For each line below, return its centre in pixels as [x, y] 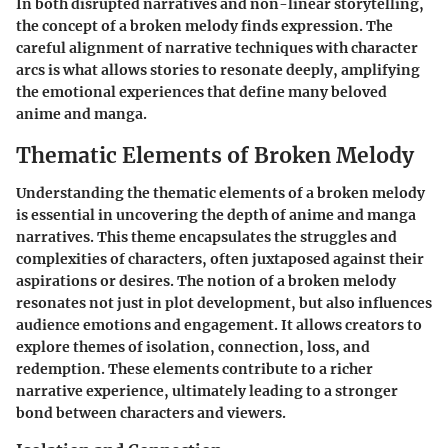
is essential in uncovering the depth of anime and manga [216, 215]
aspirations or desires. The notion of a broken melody [206, 281]
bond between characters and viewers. [151, 413]
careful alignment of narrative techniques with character [217, 47]
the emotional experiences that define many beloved [201, 91]
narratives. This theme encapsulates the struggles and [206, 237]
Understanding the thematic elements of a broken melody [220, 193]
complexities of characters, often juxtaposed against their [220, 259]
